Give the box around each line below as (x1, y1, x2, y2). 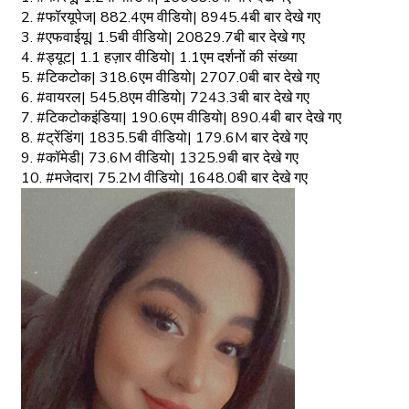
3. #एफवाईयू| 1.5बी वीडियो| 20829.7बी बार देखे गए (21, 26, 305, 47)
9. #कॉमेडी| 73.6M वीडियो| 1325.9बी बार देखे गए (21, 147, 299, 168)
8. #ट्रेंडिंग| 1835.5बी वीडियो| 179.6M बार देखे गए (21, 127, 308, 148)
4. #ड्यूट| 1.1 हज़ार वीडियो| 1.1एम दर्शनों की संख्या (21, 47, 298, 68)
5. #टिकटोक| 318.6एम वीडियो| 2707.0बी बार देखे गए (21, 67, 320, 88)
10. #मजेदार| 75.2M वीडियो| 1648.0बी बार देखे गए (21, 167, 308, 188)
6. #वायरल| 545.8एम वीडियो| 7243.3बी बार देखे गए (21, 87, 309, 108)
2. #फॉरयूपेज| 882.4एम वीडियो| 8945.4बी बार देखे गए (21, 6, 320, 27)
